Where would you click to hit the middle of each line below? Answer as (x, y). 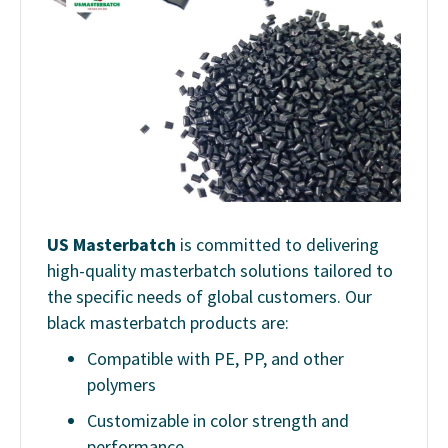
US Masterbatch (111, 245)
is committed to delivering (277, 245)
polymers (121, 385)
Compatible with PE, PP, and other (215, 359)
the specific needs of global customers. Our (209, 297)
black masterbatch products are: (168, 323)
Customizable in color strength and (218, 421)
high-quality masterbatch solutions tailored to (220, 271)
